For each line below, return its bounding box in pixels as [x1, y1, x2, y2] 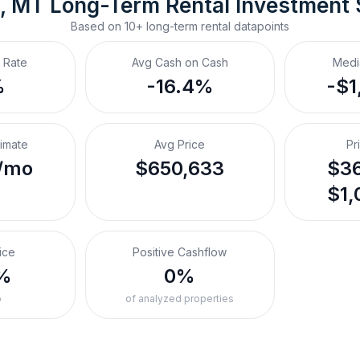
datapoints [231, 19, 289, 33]
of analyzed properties [125, 292, 235, 305]
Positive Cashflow [133, 245, 227, 259]
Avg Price [154, 137, 206, 151]
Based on [71, 19, 125, 33]
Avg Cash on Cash [131, 55, 228, 69]
